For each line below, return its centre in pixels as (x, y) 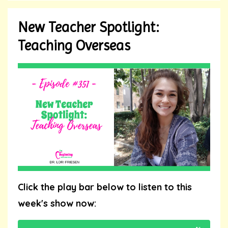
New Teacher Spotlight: (88, 27)
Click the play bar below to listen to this (105, 187)
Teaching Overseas (74, 45)
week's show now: (57, 204)
